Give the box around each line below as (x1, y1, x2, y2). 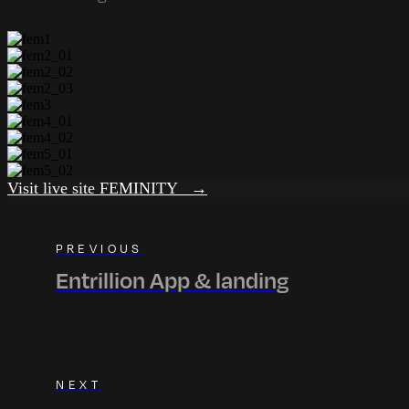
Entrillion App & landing (56, 266, 289, 295)
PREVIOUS (56, 238, 143, 257)
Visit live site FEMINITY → (7, 179, 207, 198)
